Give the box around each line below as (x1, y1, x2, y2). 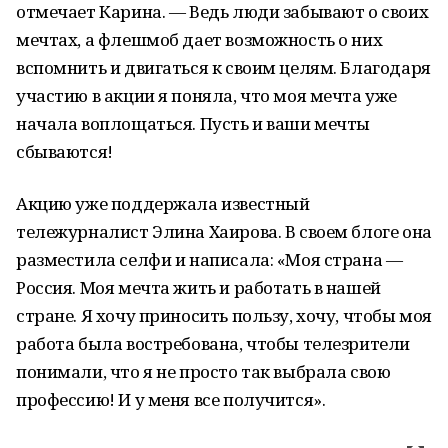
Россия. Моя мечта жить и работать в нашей (16, 276, 381, 299)
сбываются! (16, 140, 113, 163)
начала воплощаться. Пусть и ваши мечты (16, 112, 371, 135)
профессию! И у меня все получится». (16, 388, 326, 411)
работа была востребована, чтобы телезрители (16, 332, 410, 355)
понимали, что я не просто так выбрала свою (16, 360, 391, 383)
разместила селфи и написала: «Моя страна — (16, 248, 403, 271)
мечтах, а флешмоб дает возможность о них (16, 28, 383, 51)
